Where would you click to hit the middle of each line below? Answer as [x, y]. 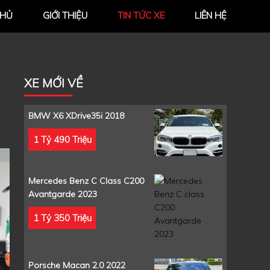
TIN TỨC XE [141, 16]
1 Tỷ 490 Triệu [62, 139]
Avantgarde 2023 [63, 194]
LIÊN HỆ [211, 16]
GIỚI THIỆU [65, 16]
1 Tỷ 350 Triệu [62, 218]
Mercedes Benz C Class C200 [86, 181]
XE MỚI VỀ [54, 83]
